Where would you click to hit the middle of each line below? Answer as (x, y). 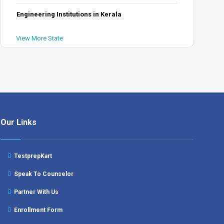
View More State (40, 38)
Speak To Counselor (42, 174)
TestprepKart (32, 156)
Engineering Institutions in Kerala (69, 14)
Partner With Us (35, 192)
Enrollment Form (37, 210)
